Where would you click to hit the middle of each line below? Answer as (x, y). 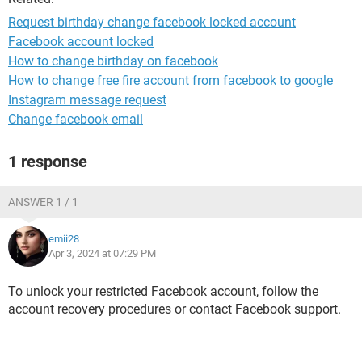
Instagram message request (87, 100)
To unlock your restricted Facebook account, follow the (163, 291)
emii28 (64, 239)
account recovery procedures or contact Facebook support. (175, 309)
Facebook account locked (81, 42)
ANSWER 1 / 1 (43, 202)
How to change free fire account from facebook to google (170, 80)
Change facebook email (76, 119)
